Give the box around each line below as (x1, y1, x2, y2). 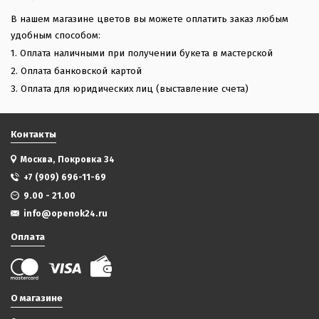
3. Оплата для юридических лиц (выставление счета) (11, 83, 249, 95)
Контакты (11, 128, 57, 140)
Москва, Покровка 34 (21, 153, 115, 164)
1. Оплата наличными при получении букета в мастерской (11, 47, 273, 59)
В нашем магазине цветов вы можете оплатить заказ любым (11, 13, 289, 25)
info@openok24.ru (23, 208, 108, 219)
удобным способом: (11, 29, 101, 41)
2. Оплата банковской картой (11, 65, 142, 77)
